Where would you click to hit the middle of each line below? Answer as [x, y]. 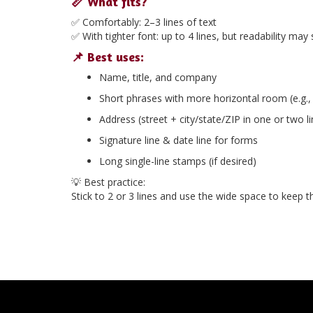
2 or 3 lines [132, 196]
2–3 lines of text [180, 22]
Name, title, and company [158, 77]
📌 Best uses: [108, 57]
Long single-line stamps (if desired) [178, 161]
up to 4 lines [189, 36]
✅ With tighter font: [116, 36]
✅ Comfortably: [108, 22]
